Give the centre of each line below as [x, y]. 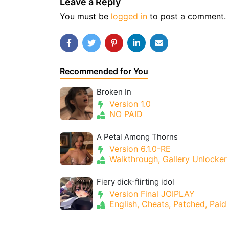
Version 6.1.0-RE [139, 149]
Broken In [114, 92]
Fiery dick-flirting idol [135, 182]
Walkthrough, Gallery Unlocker [167, 159]
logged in [129, 16]
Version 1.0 [129, 104]
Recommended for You [104, 71]
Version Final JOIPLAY [151, 194]
